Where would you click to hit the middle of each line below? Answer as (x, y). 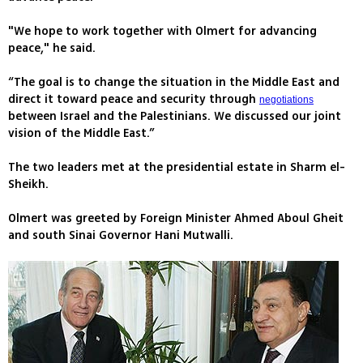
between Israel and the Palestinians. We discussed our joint (175, 117)
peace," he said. (52, 49)
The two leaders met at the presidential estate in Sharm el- (177, 168)
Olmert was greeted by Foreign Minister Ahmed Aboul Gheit (176, 219)
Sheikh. (28, 185)
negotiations (286, 100)
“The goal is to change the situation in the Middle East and (174, 83)
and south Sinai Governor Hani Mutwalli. (121, 236)
